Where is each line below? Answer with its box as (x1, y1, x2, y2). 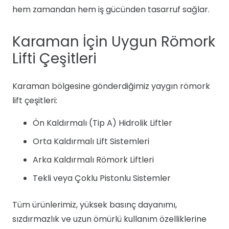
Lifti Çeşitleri (12, 49, 97, 68)
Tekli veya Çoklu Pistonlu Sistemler (33, 172, 171, 184)
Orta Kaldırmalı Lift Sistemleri (33, 135, 149, 147)
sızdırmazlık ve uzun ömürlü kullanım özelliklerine (12, 213, 207, 225)
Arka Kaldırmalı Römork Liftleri (33, 154, 154, 166)
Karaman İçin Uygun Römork (12, 32, 215, 52)
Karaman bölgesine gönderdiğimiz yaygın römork (12, 80, 210, 92)
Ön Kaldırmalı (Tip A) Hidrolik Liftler (33, 117, 172, 129)
